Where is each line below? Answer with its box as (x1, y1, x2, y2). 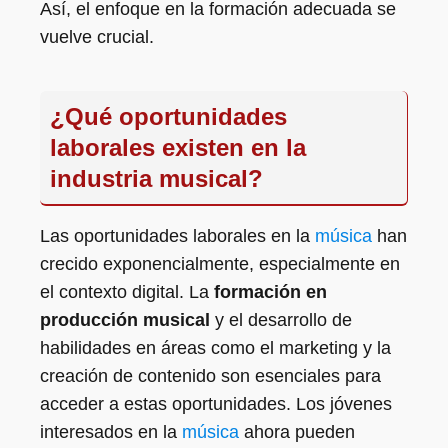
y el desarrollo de (210, 310, 352, 330)
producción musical (40, 310, 210, 330)
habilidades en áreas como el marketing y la (40, 338, 391, 358)
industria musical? (50, 165, 263, 192)
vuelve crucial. (40, 27, 154, 47)
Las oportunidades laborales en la (40, 226, 315, 246)
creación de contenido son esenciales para (40, 366, 381, 386)
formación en (214, 282, 327, 302)
